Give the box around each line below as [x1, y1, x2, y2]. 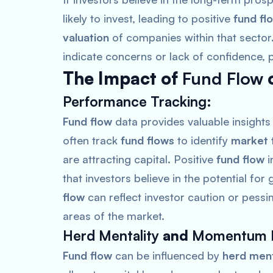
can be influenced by [112, 249, 222, 262]
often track [63, 133, 121, 147]
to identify [174, 133, 231, 147]
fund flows [121, 133, 174, 147]
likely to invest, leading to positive [63, 12, 233, 25]
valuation [63, 30, 109, 44]
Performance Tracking [63, 93, 207, 110]
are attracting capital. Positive [63, 152, 216, 166]
